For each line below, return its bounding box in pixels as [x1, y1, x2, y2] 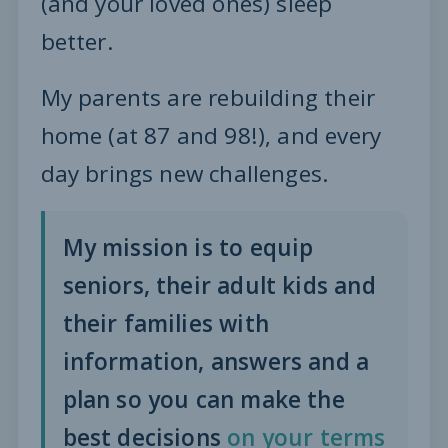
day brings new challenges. [40, 158, 329, 190]
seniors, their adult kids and [62, 270, 376, 302]
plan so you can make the [62, 384, 345, 416]
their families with [62, 308, 269, 340]
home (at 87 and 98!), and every [40, 120, 382, 152]
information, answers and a [62, 346, 370, 378]
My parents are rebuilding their [40, 82, 376, 114]
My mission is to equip [62, 232, 314, 264]
